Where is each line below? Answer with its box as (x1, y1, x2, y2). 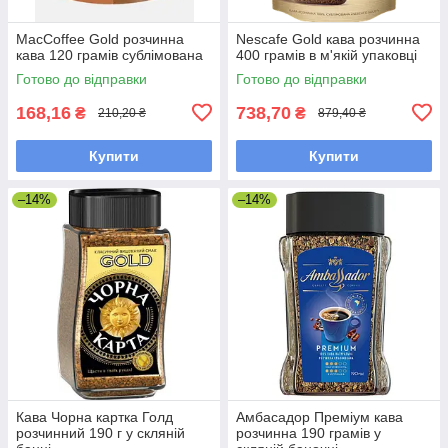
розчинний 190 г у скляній (16, 424, 185, 441)
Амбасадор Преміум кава (236, 408, 403, 425)
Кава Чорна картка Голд (16, 408, 173, 425)
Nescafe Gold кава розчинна (236, 30, 420, 47)
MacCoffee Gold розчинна (16, 30, 184, 47)
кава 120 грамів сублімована (16, 46, 203, 63)
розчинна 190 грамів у (236, 424, 381, 441)
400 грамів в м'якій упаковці (236, 46, 417, 63)
